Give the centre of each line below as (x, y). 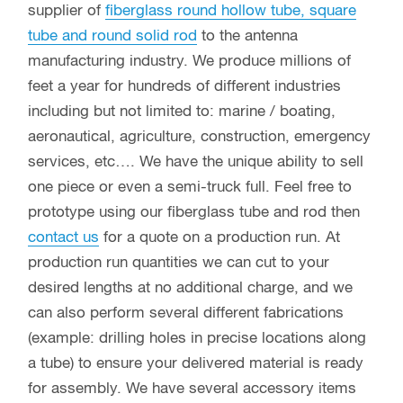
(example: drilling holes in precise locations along (197, 338)
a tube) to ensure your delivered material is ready (196, 363)
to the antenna (247, 36)
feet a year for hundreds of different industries (184, 86)
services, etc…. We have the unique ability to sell (196, 162)
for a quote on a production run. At (219, 237)
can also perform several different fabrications (186, 313)
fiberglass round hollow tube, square (231, 11)
